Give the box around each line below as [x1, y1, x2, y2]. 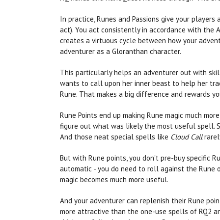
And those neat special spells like [60, 132, 170, 142]
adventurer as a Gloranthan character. [60, 47, 181, 56]
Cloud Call [170, 132, 202, 142]
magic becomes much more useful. [60, 175, 168, 185]
